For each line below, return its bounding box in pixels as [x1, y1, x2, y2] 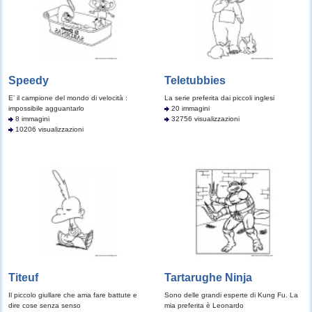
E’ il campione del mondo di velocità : [8, 94, 127, 102]
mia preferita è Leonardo [164, 302, 244, 309]
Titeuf [8, 272, 38, 283]
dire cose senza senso [8, 302, 81, 309]
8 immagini [13, 115, 49, 123]
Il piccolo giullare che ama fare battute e [8, 291, 137, 299]
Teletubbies [164, 75, 226, 86]
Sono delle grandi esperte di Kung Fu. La [164, 291, 298, 299]
